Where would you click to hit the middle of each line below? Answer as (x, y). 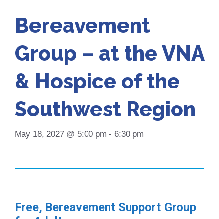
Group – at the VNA (109, 53)
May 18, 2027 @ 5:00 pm (61, 134)
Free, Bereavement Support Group (105, 207)
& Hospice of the (97, 81)
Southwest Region (105, 109)
